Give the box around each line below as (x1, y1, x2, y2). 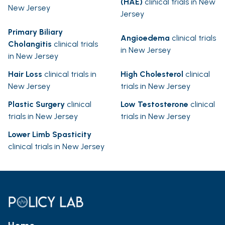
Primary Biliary (8, 27, 63, 37)
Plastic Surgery (8, 99, 65, 109)
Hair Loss (8, 69, 42, 79)
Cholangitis (8, 39, 52, 49)
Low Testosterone (121, 99, 188, 109)
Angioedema (121, 33, 170, 43)
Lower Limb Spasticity (8, 130, 91, 140)
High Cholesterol (121, 69, 183, 79)
